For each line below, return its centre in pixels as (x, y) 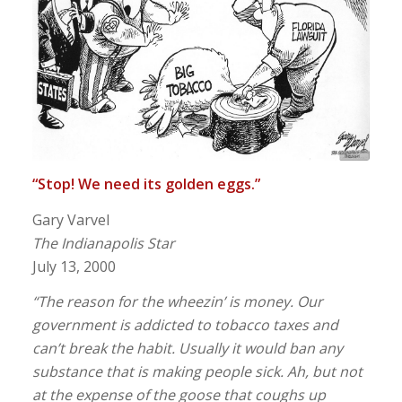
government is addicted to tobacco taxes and (185, 325)
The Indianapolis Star (103, 243)
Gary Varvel (70, 219)
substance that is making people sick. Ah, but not (197, 372)
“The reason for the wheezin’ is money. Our (177, 302)
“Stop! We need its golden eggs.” (146, 184)
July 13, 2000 (74, 266)
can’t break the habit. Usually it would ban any (187, 349)
